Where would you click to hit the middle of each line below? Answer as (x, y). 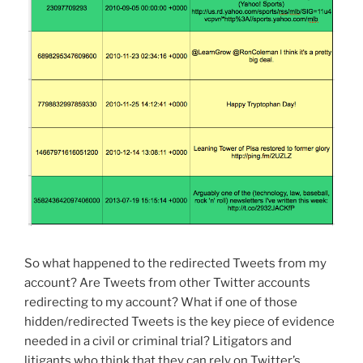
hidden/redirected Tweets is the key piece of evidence (179, 322)
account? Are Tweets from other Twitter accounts (167, 283)
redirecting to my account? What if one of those (161, 303)
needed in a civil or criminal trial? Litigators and (158, 342)
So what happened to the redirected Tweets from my (175, 264)
